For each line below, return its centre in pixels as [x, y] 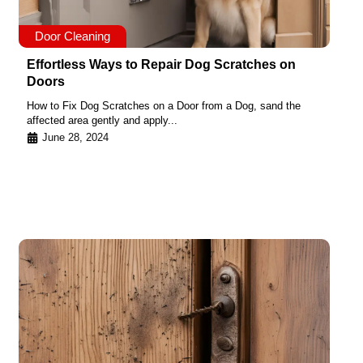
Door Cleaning [73, 36]
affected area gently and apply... [102, 121]
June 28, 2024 [75, 137]
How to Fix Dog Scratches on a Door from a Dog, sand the [164, 106]
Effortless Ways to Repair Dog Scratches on [161, 65]
